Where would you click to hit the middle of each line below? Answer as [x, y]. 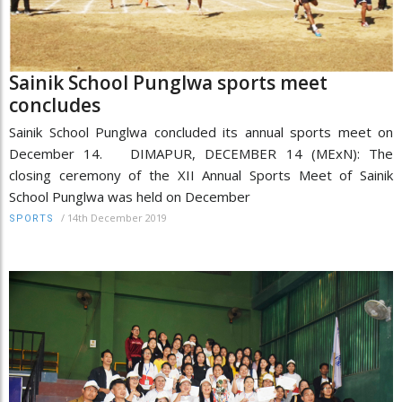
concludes [55, 105]
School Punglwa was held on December [130, 197]
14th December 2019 [117, 218]
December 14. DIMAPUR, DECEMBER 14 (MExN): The [201, 154]
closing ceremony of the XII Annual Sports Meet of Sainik [201, 175]
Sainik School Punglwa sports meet [168, 83]
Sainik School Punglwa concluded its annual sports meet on [201, 132]
